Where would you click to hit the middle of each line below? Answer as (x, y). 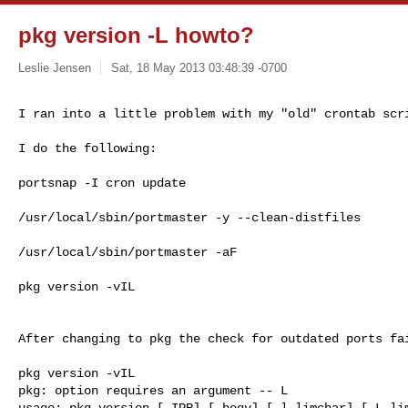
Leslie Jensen (55, 67)
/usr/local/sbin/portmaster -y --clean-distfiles (189, 217)
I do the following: (87, 148)
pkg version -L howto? (136, 35)
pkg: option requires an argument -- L (153, 390)
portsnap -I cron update (102, 183)
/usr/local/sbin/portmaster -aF (127, 252)
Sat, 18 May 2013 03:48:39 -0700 (199, 67)
